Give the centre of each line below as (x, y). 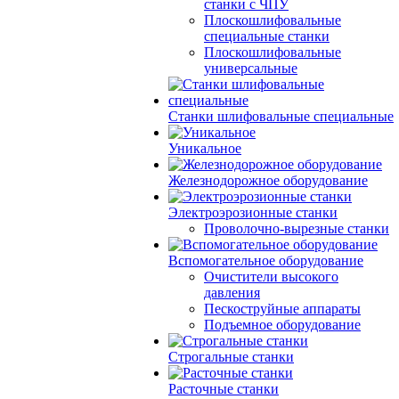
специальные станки (267, 36)
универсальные (251, 68)
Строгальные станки (231, 357)
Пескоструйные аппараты (282, 309)
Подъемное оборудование (282, 325)
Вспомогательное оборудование (266, 261)
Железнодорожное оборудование (268, 180)
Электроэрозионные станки (253, 212)
